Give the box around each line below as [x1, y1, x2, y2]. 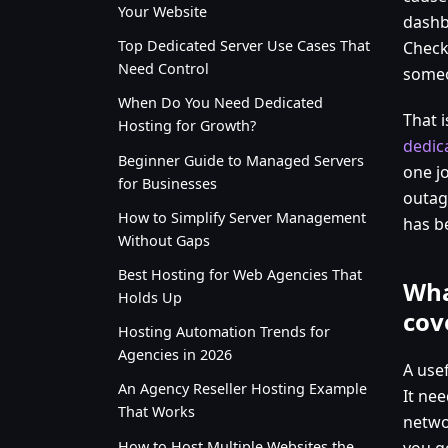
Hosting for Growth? [118, 116, 256, 136]
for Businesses [118, 173, 217, 193]
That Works [118, 402, 195, 422]
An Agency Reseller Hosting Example [118, 379, 367, 399]
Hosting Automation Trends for [118, 322, 330, 342]
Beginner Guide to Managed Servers [118, 150, 364, 170]
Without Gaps [118, 230, 210, 250]
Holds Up [118, 287, 182, 307]
